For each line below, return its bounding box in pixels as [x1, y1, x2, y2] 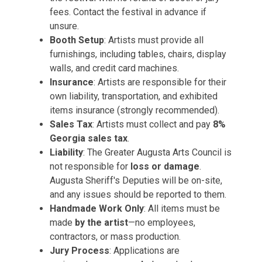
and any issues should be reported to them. [50, 189, 226, 200]
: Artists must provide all [104, 35, 204, 46]
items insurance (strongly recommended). [50, 105, 219, 116]
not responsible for [50, 161, 130, 172]
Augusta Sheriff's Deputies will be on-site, [50, 175, 222, 186]
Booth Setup [50, 35, 104, 46]
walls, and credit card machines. [50, 63, 179, 74]
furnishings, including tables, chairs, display [50, 49, 226, 60]
